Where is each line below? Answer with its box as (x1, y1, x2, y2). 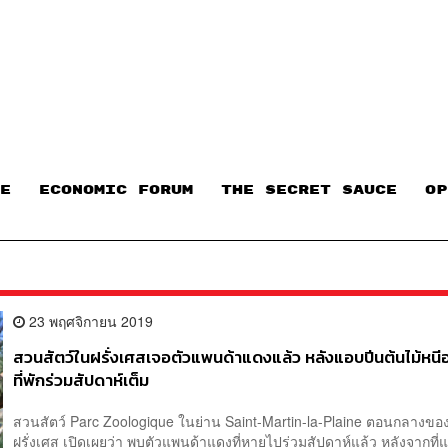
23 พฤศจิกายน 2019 (25, 310, 154, 331)
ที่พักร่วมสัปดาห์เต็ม (13, 367, 150, 393)
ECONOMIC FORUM (39, 183, 193, 198)
